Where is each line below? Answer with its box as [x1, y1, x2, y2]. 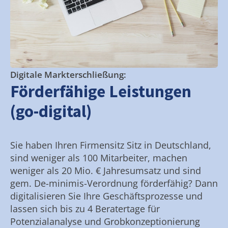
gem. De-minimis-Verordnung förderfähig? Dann [10, 177, 218, 189]
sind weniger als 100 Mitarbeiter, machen [10, 151, 187, 164]
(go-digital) [10, 100, 92, 122]
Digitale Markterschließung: [10, 68, 126, 80]
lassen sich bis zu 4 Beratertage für [10, 202, 160, 215]
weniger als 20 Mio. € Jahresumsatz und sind [10, 164, 201, 177]
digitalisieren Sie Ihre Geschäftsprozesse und [10, 189, 203, 202]
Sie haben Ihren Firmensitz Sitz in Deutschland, [10, 138, 211, 151]
